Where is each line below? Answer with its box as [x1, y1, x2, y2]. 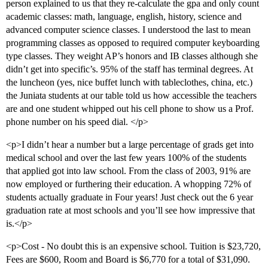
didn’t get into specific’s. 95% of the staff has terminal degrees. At [6, 64, 253, 75]
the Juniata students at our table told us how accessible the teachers [6, 90, 257, 101]
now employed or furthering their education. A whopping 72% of [6, 179, 251, 190]
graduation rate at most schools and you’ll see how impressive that [6, 205, 255, 216]
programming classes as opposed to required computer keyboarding [6, 38, 260, 48]
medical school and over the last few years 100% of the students [6, 153, 246, 163]
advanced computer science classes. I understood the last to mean [6, 25, 251, 35]
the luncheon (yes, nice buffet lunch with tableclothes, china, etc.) [6, 77, 252, 88]
